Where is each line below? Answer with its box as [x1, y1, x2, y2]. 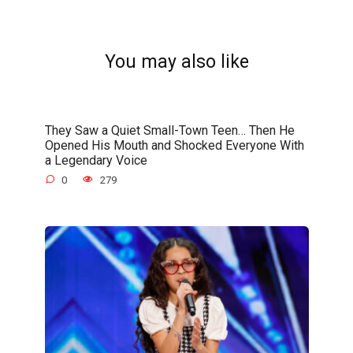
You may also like [104, 51, 249, 73]
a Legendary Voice [44, 152, 147, 168]
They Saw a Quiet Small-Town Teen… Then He [44, 122, 295, 138]
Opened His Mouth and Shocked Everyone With [44, 137, 304, 153]
